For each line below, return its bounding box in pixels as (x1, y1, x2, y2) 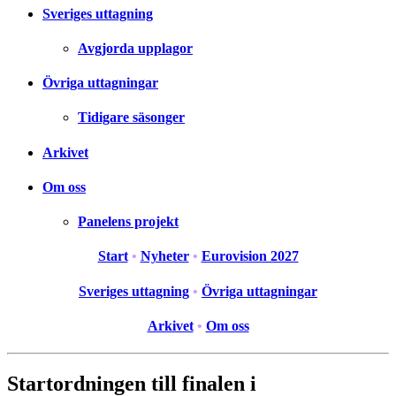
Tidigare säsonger (78, 110, 185, 126)
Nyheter (140, 248, 189, 264)
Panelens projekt (78, 214, 179, 230)
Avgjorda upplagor (78, 40, 193, 56)
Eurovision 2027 (201, 248, 299, 264)
